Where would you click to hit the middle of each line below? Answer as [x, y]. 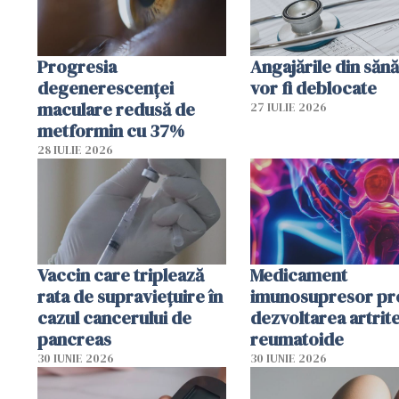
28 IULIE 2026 [75, 150]
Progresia [77, 66]
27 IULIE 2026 [288, 107]
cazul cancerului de [114, 318]
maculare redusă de [116, 109]
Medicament [298, 276]
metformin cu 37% [111, 130]
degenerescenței [106, 88]
